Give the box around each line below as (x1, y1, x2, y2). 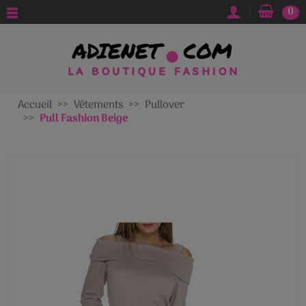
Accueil (18, 96, 52, 114)
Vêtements (74, 96, 123, 114)
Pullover (145, 96, 184, 114)
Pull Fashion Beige (40, 110, 128, 128)
